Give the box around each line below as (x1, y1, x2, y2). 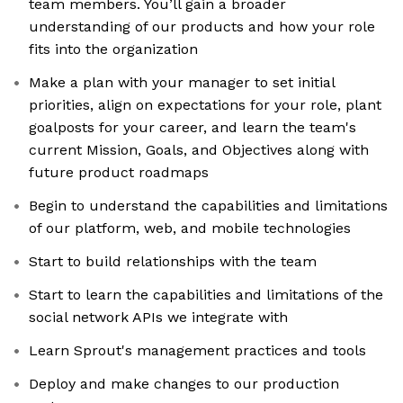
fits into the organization (29, 40, 198, 58)
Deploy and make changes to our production (29, 375, 339, 393)
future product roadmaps (29, 164, 209, 182)
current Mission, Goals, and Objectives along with (29, 141, 369, 159)
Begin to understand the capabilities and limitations (29, 197, 388, 215)
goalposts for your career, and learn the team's (29, 119, 356, 137)
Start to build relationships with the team (29, 253, 317, 271)
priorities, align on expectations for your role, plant (29, 96, 381, 114)
